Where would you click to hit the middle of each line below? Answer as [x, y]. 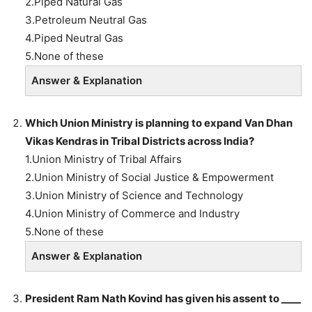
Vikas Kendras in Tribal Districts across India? [140, 141]
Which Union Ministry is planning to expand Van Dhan [159, 123]
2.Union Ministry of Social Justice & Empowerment [149, 177]
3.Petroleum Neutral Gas [86, 19]
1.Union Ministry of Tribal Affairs [103, 159]
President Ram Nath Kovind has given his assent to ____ [163, 298]
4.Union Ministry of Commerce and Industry [132, 213]
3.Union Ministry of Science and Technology [134, 195]
